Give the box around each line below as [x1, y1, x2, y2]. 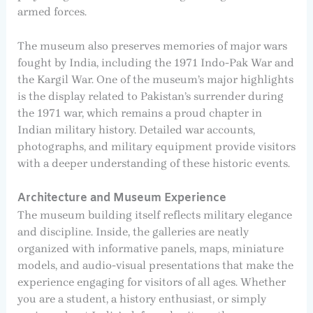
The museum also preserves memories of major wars [17, 39, 287, 53]
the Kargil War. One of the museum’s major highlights [17, 73, 293, 87]
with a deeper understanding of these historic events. [17, 156, 290, 170]
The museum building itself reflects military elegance [17, 208, 292, 221]
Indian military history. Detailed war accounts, [17, 123, 255, 137]
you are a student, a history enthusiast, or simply [17, 291, 266, 305]
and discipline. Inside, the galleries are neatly [17, 224, 249, 238]
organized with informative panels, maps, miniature [17, 241, 284, 255]
